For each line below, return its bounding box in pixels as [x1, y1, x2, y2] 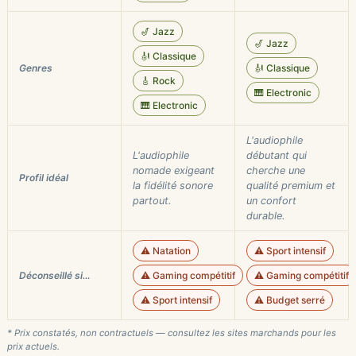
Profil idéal [19, 172, 68, 184]
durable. [246, 210, 285, 222]
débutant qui [246, 149, 307, 161]
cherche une [246, 164, 305, 176]
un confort [246, 195, 296, 207]
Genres [19, 62, 52, 74]
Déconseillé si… [19, 269, 91, 281]
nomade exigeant [133, 164, 215, 176]
